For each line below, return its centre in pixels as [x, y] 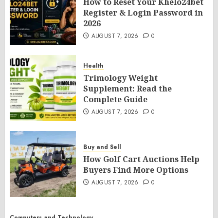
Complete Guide [115, 99]
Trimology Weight [120, 78]
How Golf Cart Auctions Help [141, 159]
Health [93, 66]
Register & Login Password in [143, 13]
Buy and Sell [102, 147]
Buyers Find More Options [136, 170]
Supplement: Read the [127, 89]
